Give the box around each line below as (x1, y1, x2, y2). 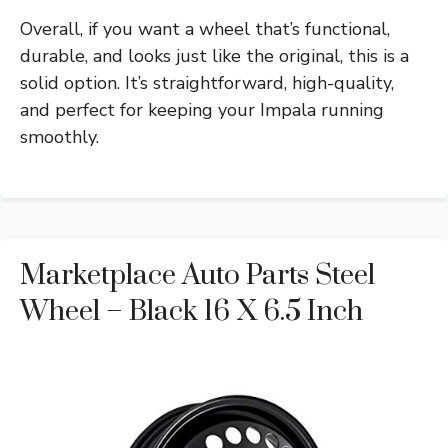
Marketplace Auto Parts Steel (20, 258, 375, 294)
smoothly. (20, 125, 99, 150)
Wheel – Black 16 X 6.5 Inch (20, 294, 363, 330)
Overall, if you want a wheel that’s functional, (20, 17, 390, 42)
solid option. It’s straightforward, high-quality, (20, 71, 394, 96)
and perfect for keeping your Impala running (20, 98, 384, 123)
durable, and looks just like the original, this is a (20, 44, 409, 69)
